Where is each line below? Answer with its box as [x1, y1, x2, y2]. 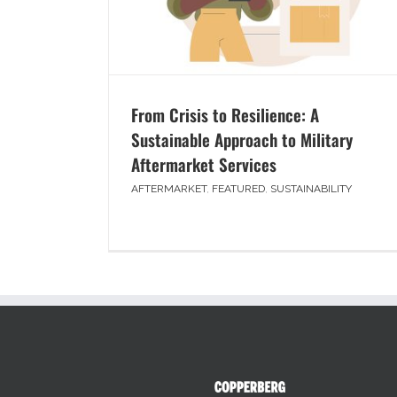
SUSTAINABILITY [270, 183, 352, 196]
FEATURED [212, 183, 265, 196]
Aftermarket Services [131, 152, 276, 177]
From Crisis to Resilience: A [131, 102, 319, 128]
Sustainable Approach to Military [131, 127, 353, 152]
